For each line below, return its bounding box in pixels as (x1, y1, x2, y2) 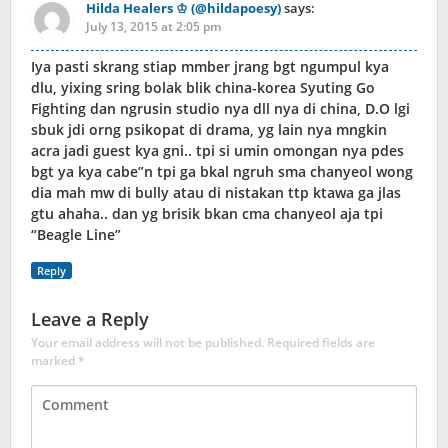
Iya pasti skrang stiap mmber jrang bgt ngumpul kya (31, 57, 389, 77)
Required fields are (267, 334, 375, 352)
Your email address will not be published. (31, 334, 264, 352)
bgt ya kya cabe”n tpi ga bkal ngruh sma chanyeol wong (31, 162, 413, 182)
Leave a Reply (31, 307, 149, 332)
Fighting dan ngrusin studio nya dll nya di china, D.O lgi (31, 99, 410, 119)
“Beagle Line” (31, 225, 121, 245)
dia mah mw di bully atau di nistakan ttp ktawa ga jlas (31, 183, 401, 203)
